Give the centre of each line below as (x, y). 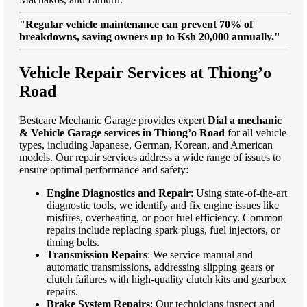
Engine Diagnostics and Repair (119, 193)
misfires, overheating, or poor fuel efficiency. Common (165, 217)
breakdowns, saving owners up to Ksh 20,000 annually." (150, 36)
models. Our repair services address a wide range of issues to (150, 157)
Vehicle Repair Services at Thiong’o (145, 72)
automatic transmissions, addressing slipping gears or (160, 267)
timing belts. (73, 242)
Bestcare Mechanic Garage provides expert (113, 120)
